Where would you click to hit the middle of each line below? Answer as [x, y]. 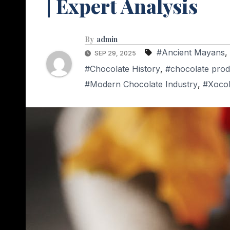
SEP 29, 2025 [115, 53]
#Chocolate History [122, 69]
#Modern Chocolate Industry [141, 84]
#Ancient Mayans [191, 53]
